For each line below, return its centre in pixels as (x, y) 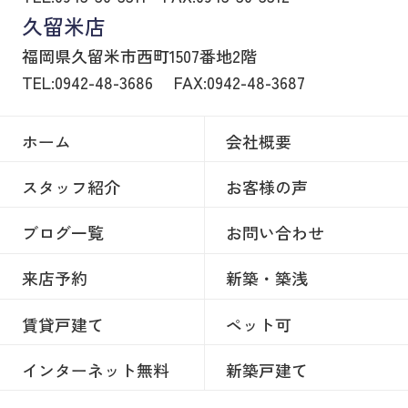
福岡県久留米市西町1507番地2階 (139, 56)
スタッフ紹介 (71, 187)
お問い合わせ (275, 233)
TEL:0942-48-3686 (89, 82)
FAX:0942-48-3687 (239, 82)
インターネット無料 (95, 369)
